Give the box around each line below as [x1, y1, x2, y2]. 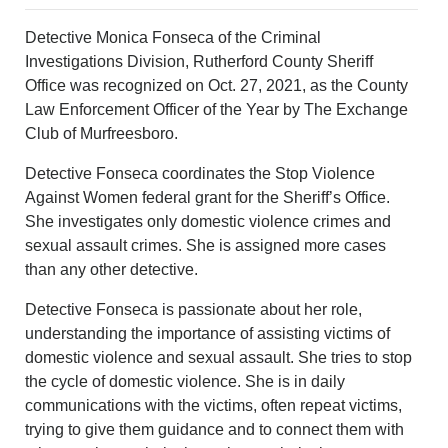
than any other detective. [25, 260, 199, 278]
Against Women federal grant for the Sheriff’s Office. [25, 188, 391, 206]
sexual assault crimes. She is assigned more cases [25, 236, 387, 254]
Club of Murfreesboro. [25, 124, 179, 142]
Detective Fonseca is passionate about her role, [25, 300, 363, 318]
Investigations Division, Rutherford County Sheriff [25, 52, 374, 70]
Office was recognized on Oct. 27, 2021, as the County [25, 76, 409, 94]
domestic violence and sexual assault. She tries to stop [25, 348, 413, 366]
